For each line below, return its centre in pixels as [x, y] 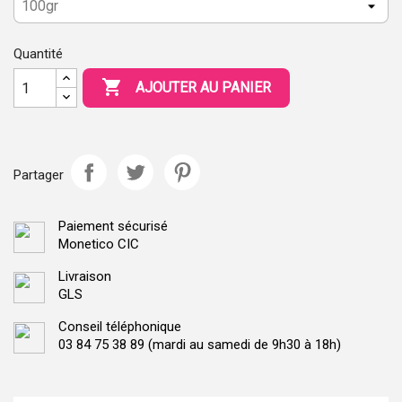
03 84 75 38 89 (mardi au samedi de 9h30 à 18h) [200, 345]
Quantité [38, 54]
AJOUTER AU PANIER [204, 88]
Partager [39, 175]
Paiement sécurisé [113, 226]
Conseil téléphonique [120, 327]
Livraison [85, 276]
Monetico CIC [99, 244]
